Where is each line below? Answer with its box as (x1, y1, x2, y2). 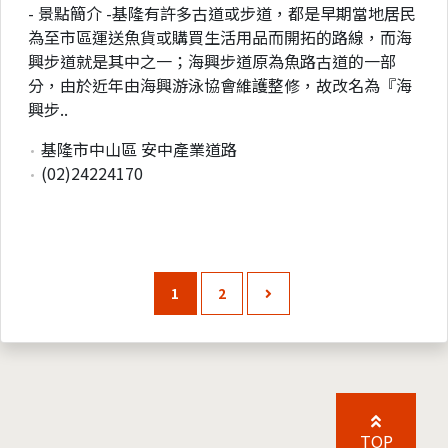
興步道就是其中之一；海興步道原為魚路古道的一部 (28, 48, 396, 73)
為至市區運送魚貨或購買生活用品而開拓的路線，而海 (28, 24, 412, 49)
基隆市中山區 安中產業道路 (37, 136, 237, 161)
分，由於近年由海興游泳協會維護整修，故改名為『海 (28, 72, 412, 97)
